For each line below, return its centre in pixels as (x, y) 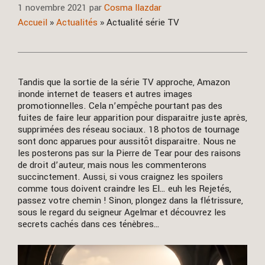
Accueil (33, 22)
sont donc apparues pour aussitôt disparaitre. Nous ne (127, 141)
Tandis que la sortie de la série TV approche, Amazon (124, 82)
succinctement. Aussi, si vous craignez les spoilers (120, 177)
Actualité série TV (143, 22)
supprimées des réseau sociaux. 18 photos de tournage (129, 129)
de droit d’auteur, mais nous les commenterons (112, 165)
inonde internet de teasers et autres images (105, 94)
